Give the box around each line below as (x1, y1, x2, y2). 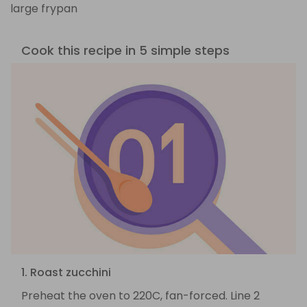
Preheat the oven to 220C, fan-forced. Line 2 (21, 288, 260, 304)
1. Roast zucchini (21, 265, 111, 281)
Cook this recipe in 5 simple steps (21, 41, 230, 59)
